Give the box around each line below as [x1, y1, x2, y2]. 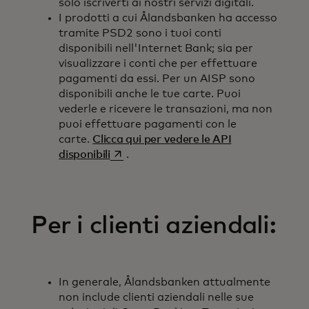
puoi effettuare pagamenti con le [59, 119, 237, 130]
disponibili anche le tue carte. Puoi [59, 88, 241, 99]
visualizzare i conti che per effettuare [59, 58, 258, 69]
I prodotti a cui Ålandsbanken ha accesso [59, 12, 278, 23]
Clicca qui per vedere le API [92, 134, 232, 145]
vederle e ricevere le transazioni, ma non [59, 103, 273, 114]
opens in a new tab [109, 148, 207, 159]
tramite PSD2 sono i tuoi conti [59, 28, 222, 39]
